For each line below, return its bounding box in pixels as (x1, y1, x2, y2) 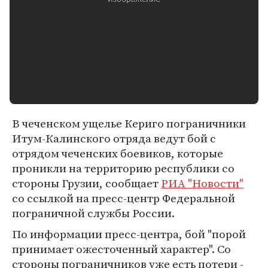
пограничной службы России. (12, 205, 175, 221)
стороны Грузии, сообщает (12, 175, 161, 191)
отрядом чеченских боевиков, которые (12, 145, 223, 161)
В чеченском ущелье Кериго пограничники (12, 115, 246, 131)
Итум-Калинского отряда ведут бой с (12, 130, 216, 146)
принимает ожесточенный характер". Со (12, 241, 231, 257)
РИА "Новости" (161, 175, 243, 191)
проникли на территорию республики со (12, 160, 234, 176)
